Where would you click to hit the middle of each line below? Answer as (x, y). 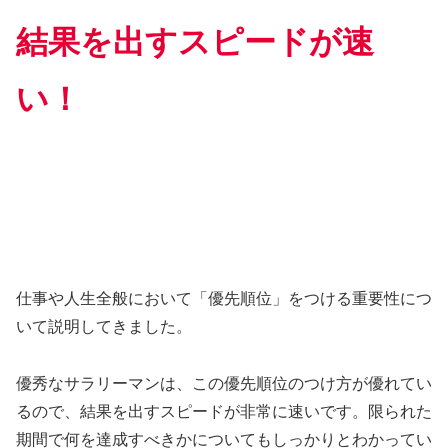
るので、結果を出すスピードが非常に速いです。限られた (224, 412)
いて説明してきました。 (104, 327)
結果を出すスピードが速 (195, 41)
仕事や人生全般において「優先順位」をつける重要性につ (224, 299)
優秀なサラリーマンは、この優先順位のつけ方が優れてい (224, 384)
